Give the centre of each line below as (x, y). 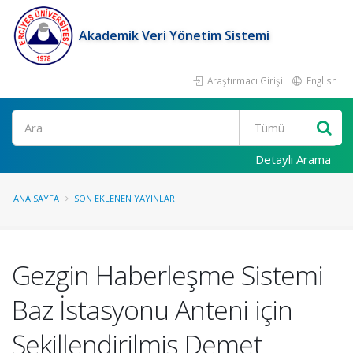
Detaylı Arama (293, 159)
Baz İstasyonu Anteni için (152, 310)
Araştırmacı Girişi (244, 80)
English (321, 80)
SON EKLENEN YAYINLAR (124, 198)
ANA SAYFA (36, 198)
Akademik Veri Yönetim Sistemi (174, 35)
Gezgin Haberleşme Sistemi (167, 275)
